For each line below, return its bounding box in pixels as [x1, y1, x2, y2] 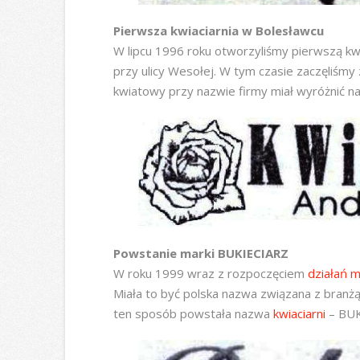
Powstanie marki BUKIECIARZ [112, 245, 288, 262]
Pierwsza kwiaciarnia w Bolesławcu [112, 22, 324, 39]
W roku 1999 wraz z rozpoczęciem [112, 265, 308, 282]
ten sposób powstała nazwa [112, 305, 273, 322]
